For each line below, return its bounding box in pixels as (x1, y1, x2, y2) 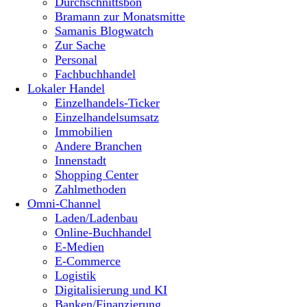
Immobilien (55, 124, 112, 138)
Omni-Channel (27, 196, 101, 210)
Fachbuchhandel (55, 66, 136, 81)
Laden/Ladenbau (55, 210, 138, 225)
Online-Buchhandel (55, 225, 151, 239)
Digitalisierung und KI (55, 282, 167, 297)
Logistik (55, 268, 96, 282)
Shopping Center (55, 167, 138, 182)
